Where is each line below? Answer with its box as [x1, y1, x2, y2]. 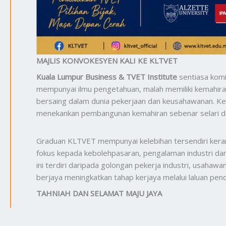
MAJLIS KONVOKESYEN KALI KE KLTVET [36, 55, 178, 66]
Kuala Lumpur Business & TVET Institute [36, 71, 179, 82]
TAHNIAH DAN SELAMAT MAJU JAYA [36, 188, 162, 198]
